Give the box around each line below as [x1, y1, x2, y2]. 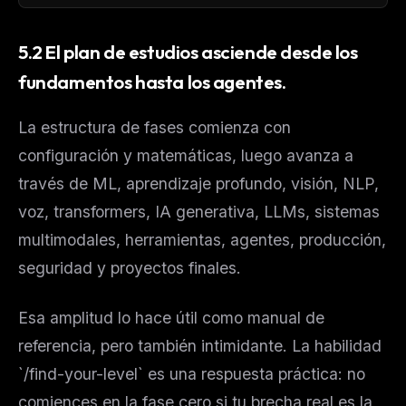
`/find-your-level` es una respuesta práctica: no [18, 363, 365, 383]
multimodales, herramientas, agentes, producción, [18, 229, 386, 249]
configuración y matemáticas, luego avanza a [18, 145, 353, 165]
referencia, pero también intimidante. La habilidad [18, 335, 382, 355]
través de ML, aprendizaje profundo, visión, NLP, [18, 173, 379, 193]
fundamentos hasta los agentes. [18, 70, 286, 94]
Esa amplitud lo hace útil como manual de [18, 307, 324, 327]
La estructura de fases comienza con [18, 117, 291, 137]
